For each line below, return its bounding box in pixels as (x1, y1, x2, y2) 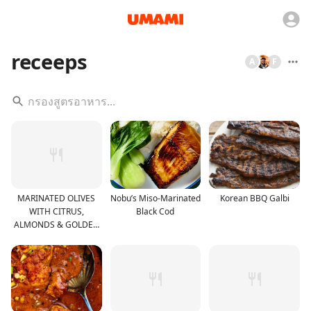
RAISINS (40, 231, 73, 244)
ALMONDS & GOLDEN (13, 218, 99, 230)
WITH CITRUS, (28, 205, 84, 217)
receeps (11, 48, 87, 76)
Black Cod (136, 205, 175, 217)
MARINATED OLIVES (17, 192, 96, 204)
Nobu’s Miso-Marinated (110, 192, 201, 204)
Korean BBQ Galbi (219, 192, 289, 204)
